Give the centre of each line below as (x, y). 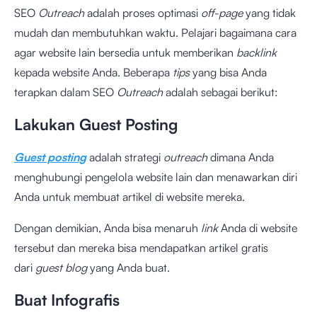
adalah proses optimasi (143, 13)
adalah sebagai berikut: (220, 92)
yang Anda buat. (128, 267)
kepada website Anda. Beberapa (93, 72)
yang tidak (269, 13)
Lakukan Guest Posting (96, 124)
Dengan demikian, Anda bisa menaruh (108, 228)
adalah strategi (125, 157)
